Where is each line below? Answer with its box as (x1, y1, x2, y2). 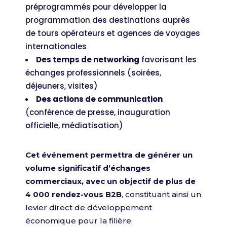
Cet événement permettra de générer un (25, 150, 193, 160)
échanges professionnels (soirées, (25, 67, 161, 78)
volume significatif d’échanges (25, 163, 150, 173)
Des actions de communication (36, 94, 163, 104)
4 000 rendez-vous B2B (25, 190, 122, 199)
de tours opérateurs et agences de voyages (25, 28, 200, 39)
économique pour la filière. (25, 216, 133, 225)
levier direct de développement (25, 203, 152, 212)
